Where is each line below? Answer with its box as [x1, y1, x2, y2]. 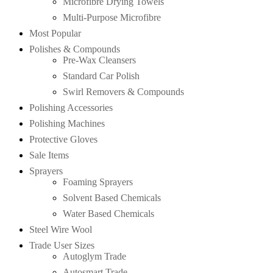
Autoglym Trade [63, 250, 126, 261]
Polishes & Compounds [29, 43, 120, 54]
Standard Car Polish [63, 70, 140, 81]
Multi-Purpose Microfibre [63, 12, 161, 23]
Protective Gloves [29, 133, 97, 144]
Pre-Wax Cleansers [63, 54, 136, 65]
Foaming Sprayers [63, 176, 133, 187]
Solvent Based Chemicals [63, 192, 161, 203]
